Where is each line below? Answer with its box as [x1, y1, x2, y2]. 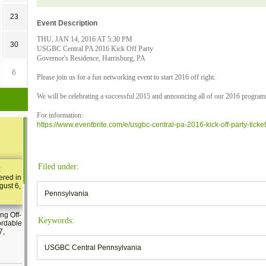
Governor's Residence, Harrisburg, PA [37, 53, 145, 62]
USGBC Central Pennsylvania [45, 243, 141, 252]
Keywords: [38, 216, 74, 225]
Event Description [37, 18, 97, 27]
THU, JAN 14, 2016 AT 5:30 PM [37, 34, 132, 43]
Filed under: [38, 161, 79, 171]
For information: [37, 110, 83, 119]
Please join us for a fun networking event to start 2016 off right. [37, 72, 216, 81]
